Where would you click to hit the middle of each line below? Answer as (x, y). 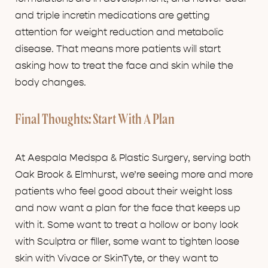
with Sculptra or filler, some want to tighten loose (127, 242)
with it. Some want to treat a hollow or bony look (127, 225)
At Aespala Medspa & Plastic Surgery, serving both (133, 158)
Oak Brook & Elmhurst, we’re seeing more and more (134, 175)
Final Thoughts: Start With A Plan (95, 121)
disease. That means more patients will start (118, 49)
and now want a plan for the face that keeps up (128, 208)
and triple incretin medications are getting (112, 16)
